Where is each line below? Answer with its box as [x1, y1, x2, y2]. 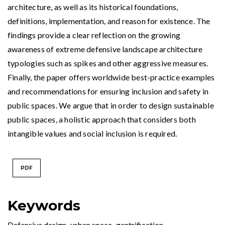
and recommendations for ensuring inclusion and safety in [8, 86, 209, 96]
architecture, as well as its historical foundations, [8, 2, 178, 12]
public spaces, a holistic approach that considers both [8, 115, 196, 125]
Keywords [8, 197, 80, 214]
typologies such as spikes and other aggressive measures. [8, 58, 208, 68]
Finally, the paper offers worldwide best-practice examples [8, 72, 215, 82]
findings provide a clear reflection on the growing [8, 30, 181, 40]
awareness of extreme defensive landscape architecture [8, 44, 203, 54]
